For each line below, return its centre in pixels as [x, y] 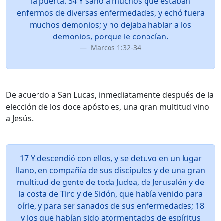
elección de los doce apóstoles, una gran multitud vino [108, 107]
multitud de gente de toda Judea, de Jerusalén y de [110, 182]
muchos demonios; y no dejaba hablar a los [110, 25]
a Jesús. [20, 118]
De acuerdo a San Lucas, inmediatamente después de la [110, 95]
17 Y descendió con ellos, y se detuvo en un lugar [110, 158]
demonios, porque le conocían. [110, 37]
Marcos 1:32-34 [115, 48]
